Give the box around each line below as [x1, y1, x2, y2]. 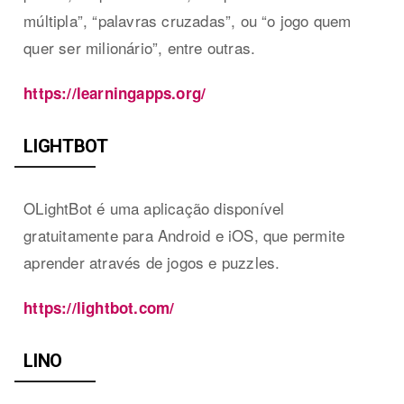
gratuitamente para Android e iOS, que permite [23, 223, 345, 246]
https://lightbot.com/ [23, 296, 175, 318]
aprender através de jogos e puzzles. [23, 250, 280, 273]
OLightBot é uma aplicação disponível [23, 196, 285, 219]
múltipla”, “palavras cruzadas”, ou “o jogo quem [23, 8, 352, 32]
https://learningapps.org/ [23, 81, 207, 104]
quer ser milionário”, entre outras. [23, 35, 256, 59]
